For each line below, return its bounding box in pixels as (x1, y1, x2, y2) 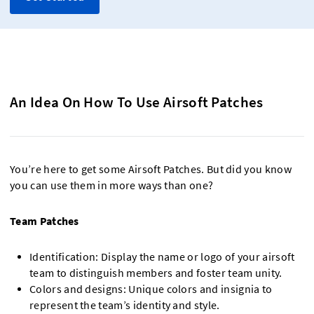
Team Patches (10, 214, 79, 228)
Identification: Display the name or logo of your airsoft (29, 250, 295, 264)
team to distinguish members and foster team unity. (29, 266, 282, 280)
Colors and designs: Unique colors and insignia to (29, 282, 273, 296)
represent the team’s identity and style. (29, 298, 220, 312)
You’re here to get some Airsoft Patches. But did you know (10, 162, 292, 176)
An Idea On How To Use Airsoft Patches (10, 92, 264, 111)
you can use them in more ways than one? (10, 178, 214, 192)
